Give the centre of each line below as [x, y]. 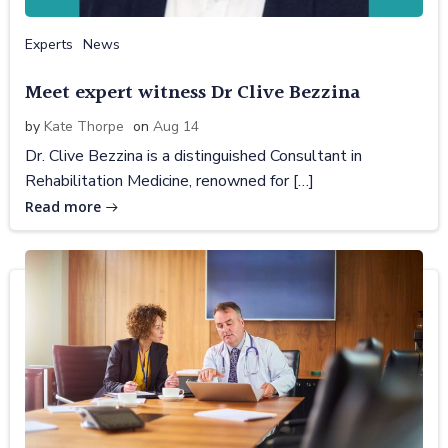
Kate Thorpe [84, 126]
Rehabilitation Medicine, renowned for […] [169, 180]
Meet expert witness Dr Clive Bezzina [192, 92]
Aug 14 [176, 126]
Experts [49, 44]
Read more [63, 206]
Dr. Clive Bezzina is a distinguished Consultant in [193, 155]
